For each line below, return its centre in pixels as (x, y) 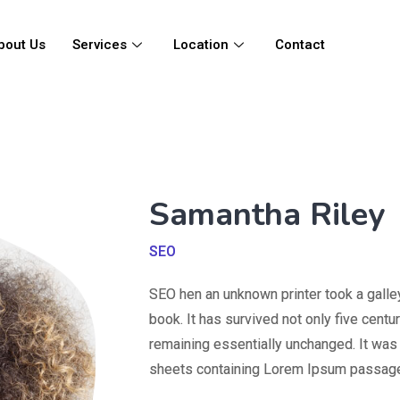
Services (99, 45)
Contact (300, 45)
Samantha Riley (267, 215)
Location (200, 45)
